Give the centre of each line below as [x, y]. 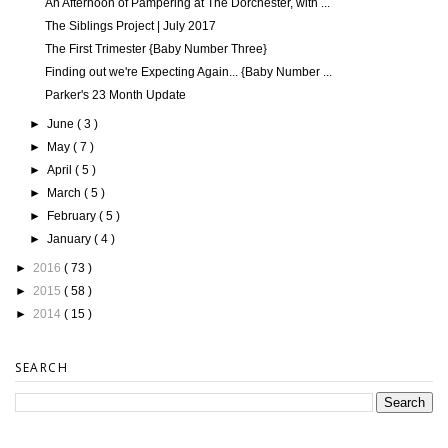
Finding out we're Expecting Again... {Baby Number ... [188, 72]
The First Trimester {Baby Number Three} [155, 49]
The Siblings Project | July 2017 [130, 26]
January [71, 239]
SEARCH [41, 368]
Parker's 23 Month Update [115, 95]
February [73, 216]
